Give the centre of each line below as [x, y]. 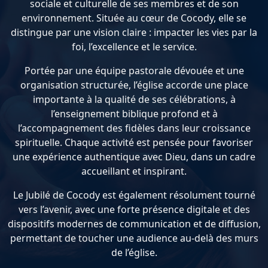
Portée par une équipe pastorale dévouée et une [134, 70]
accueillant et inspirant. [134, 171]
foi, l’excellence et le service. [134, 46]
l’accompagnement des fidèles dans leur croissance [134, 128]
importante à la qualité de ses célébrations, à [134, 99]
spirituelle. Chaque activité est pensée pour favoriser [134, 142]
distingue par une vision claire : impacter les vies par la [134, 32]
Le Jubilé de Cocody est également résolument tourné [134, 195]
